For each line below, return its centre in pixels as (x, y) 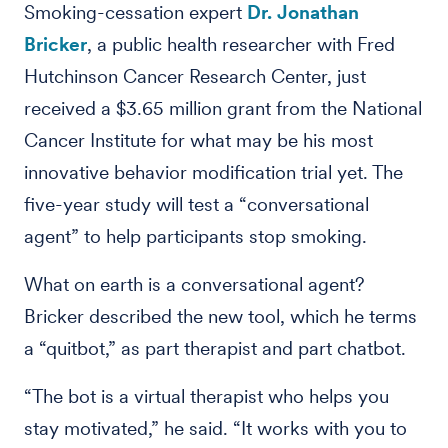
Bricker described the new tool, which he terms (220, 316)
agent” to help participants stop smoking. (198, 236)
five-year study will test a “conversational (196, 204)
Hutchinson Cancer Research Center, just (195, 76)
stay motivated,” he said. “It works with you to (215, 428)
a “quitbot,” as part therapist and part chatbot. (215, 348)
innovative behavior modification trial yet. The (213, 172)
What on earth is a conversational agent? (194, 284)
